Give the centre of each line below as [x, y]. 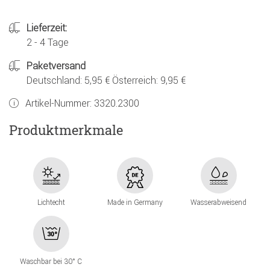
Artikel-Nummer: [60, 103]
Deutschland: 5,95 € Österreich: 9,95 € [106, 80]
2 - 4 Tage [48, 42]
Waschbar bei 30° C [51, 261]
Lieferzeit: [47, 28]
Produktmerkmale [66, 130]
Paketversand [56, 66]
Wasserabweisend [219, 202]
